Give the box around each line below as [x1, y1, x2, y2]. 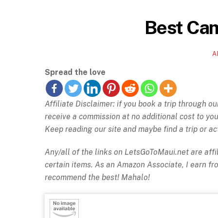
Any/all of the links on [45, 147, 123, 157]
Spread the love [45, 68, 106, 77]
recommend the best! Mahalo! [45, 173, 150, 182]
